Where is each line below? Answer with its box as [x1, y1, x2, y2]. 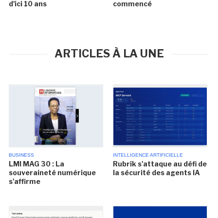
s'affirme [9, 177, 41, 185]
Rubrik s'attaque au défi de [112, 160, 207, 168]
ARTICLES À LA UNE [54, 47, 164, 60]
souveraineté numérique [9, 168, 96, 177]
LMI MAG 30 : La [9, 160, 65, 168]
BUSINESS [9, 152, 35, 158]
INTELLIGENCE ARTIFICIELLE [112, 152, 183, 158]
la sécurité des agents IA [112, 168, 200, 177]
